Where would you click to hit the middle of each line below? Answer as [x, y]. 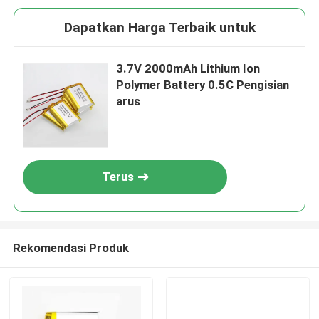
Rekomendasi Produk [70, 247]
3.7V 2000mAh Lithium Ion [188, 69]
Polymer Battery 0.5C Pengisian [203, 85]
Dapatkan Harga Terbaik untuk [159, 28]
